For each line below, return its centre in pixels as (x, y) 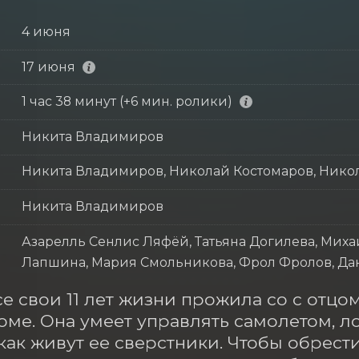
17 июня (48, 67)
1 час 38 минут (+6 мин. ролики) (127, 102)
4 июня (46, 31)
